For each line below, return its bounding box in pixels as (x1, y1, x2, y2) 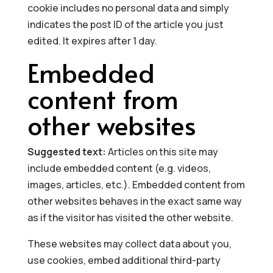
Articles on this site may (107, 145, 218, 158)
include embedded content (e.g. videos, (27, 161, 211, 175)
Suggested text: (27, 145, 108, 158)
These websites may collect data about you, (27, 237, 232, 250)
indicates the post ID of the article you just (27, 18, 224, 31)
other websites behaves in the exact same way (27, 194, 242, 208)
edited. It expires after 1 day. (27, 34, 157, 48)
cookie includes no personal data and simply (27, 1, 229, 15)
